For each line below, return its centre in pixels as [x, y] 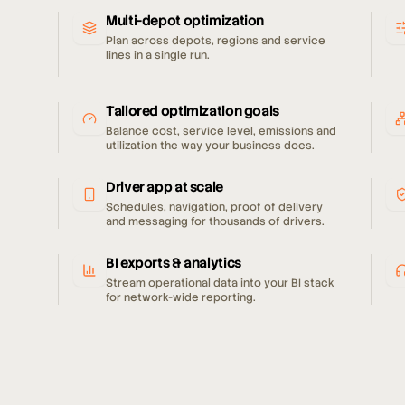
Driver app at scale [165, 187]
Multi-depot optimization [185, 21]
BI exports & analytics [174, 263]
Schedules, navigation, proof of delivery [214, 207]
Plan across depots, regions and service [216, 41]
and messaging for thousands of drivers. [215, 221]
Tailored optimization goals [193, 111]
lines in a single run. [158, 55]
